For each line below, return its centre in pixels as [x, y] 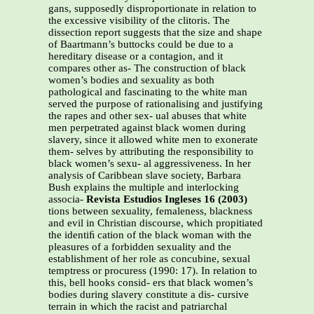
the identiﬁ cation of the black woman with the [150, 235]
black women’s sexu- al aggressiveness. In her [150, 164]
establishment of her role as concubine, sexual [149, 259]
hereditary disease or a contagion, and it [136, 56]
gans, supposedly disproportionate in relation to [152, 9]
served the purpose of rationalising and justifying [156, 104]
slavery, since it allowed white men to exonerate [153, 140]
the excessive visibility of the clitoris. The [139, 21]
